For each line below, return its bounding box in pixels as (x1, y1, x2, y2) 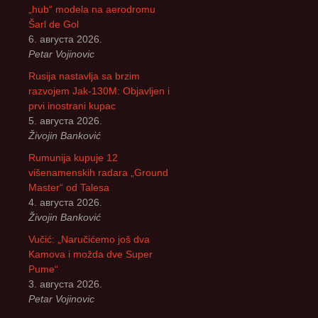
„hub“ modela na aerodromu (28, 3, 155, 15)
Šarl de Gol (28, 18, 79, 30)
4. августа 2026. (28, 196, 102, 208)
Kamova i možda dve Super (28, 248, 153, 260)
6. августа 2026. (28, 33, 102, 45)
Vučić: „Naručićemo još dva (28, 233, 150, 245)
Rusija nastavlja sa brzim (28, 70, 140, 82)
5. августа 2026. (28, 114, 102, 126)
